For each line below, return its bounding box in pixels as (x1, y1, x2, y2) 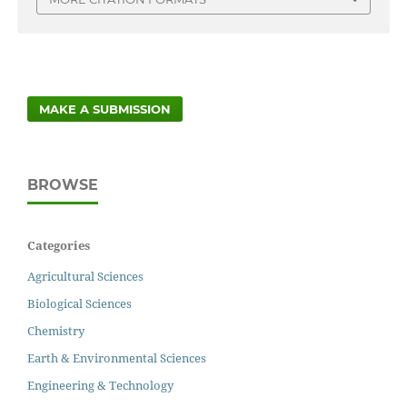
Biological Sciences (27, 295, 132, 313)
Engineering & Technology (27, 377, 174, 394)
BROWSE (27, 176, 98, 194)
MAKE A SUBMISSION (39, 102, 172, 117)
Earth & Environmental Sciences (27, 350, 206, 367)
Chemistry (27, 323, 84, 340)
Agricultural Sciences (27, 268, 144, 285)
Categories (27, 237, 90, 254)
